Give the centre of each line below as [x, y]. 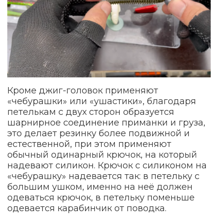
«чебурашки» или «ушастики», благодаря [102, 101]
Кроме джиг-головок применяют [83, 91]
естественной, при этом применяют [89, 144]
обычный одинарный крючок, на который [102, 155]
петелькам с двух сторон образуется [91, 112]
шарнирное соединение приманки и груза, [106, 123]
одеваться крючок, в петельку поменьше [101, 198]
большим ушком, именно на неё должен [100, 187]
